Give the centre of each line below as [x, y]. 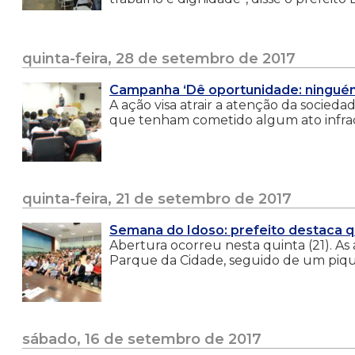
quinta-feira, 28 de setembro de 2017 [159, 58]
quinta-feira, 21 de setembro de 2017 [157, 198]
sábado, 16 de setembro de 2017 [142, 339]
